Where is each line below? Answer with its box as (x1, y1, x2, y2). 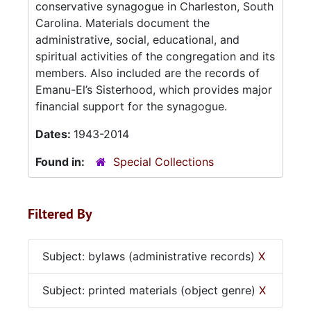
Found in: (35, 155, 87, 169)
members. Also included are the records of (35, 66, 260, 80)
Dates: (35, 127, 74, 141)
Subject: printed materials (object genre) (42, 283, 259, 297)
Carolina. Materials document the (35, 16, 210, 30)
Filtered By (28, 205, 92, 223)
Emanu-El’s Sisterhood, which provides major (35, 83, 272, 96)
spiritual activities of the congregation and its (35, 49, 275, 63)
